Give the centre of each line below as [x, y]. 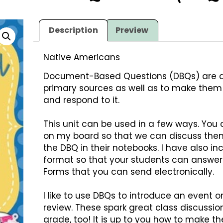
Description [74, 30]
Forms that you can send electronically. [128, 172]
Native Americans [81, 57]
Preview [132, 30]
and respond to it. [81, 100]
